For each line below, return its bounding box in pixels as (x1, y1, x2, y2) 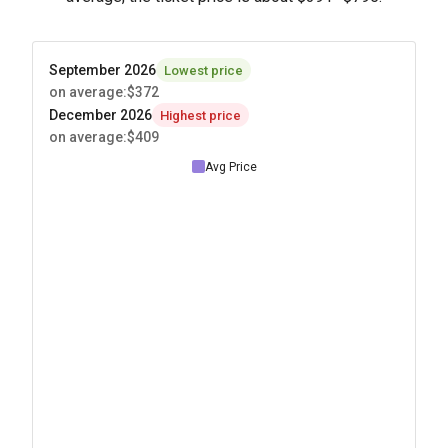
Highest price (160, 107, 241, 123)
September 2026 (49, 61, 156, 78)
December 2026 (49, 106, 152, 123)
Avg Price (204, 159, 257, 174)
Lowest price (164, 62, 243, 78)
